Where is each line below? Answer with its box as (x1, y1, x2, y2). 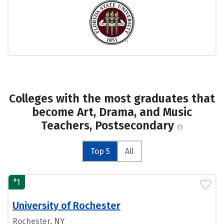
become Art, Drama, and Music (32, 105, 192, 119)
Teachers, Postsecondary (41, 118, 177, 132)
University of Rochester (12, 199, 120, 211)
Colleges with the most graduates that (9, 91, 215, 105)
